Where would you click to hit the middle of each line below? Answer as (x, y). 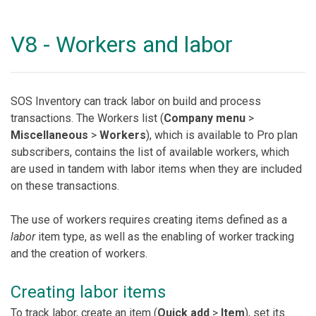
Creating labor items (88, 292)
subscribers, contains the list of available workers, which (150, 152)
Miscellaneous (49, 135)
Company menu (205, 118)
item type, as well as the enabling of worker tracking (165, 237)
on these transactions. (66, 186)
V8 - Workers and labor (122, 44)
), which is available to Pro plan (222, 135)
